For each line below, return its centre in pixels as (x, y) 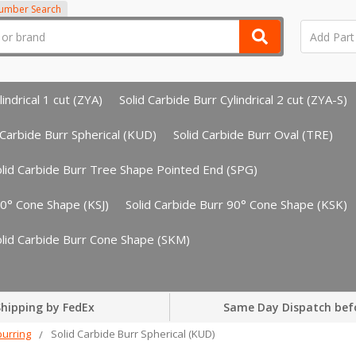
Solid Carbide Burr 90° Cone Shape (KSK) (236, 204)
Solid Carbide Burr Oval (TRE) (253, 134)
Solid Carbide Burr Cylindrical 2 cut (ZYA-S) (233, 99)
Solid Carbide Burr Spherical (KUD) (132, 333)
